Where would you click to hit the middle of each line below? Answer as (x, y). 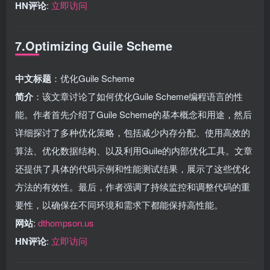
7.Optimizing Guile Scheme (94, 45)
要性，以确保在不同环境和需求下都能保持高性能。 (119, 204)
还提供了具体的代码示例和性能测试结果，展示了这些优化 (133, 168)
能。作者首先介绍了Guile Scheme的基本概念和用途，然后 (133, 114)
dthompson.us (66, 222)
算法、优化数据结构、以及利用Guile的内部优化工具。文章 (134, 150)
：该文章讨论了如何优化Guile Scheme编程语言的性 (138, 96)
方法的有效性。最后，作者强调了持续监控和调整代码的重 (133, 186)
